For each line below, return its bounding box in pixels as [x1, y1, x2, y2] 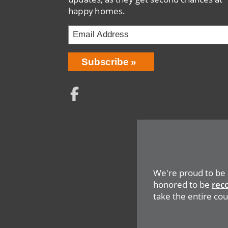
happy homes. [68, 5, 125, 17]
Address [68, 42, 107, 56]
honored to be [153, 178, 212, 190]
